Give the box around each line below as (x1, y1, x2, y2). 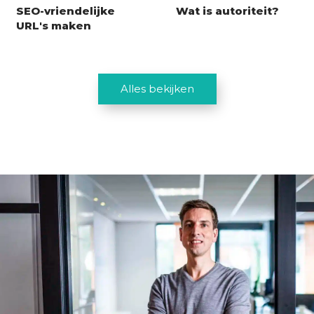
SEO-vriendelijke (16, 4, 115, 18)
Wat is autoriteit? (176, 4, 279, 18)
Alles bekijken (120, 82, 194, 95)
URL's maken (16, 19, 91, 32)
